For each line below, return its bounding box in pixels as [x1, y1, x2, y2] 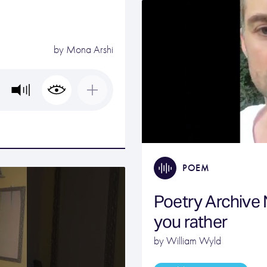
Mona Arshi [66, 44, 113, 56]
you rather [154, 210, 228, 232]
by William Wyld [154, 234, 222, 247]
